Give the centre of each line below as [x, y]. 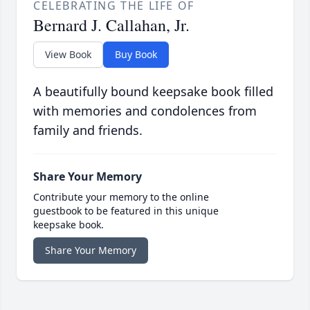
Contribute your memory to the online [121, 197]
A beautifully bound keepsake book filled [153, 92]
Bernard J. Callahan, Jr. [111, 25]
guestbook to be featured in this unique [126, 211]
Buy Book [136, 55]
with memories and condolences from [145, 111]
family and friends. [88, 130]
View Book [68, 55]
